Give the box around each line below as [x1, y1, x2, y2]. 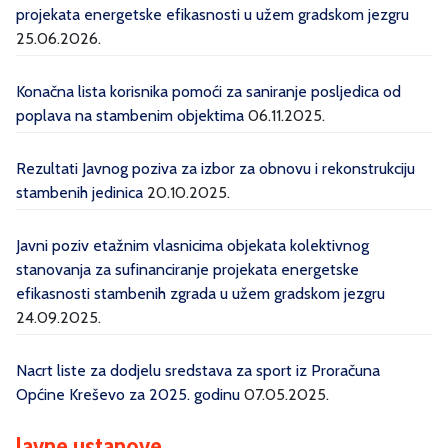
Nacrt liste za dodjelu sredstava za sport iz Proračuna [16, 361, 380, 381]
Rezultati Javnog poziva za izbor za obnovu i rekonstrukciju [16, 159, 415, 179]
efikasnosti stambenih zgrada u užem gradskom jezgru [16, 284, 385, 304]
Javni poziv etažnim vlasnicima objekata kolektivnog [16, 236, 369, 256]
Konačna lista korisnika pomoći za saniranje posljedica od [16, 82, 401, 102]
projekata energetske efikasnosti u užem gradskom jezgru [16, 5, 409, 25]
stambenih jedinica [16, 183, 143, 203]
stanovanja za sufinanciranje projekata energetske [16, 260, 359, 280]
